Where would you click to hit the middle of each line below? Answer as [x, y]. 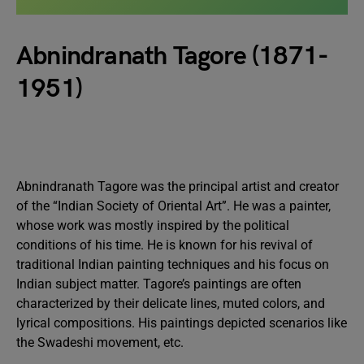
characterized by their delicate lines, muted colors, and [171, 303]
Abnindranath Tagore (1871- [173, 56]
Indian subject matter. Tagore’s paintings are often [159, 284]
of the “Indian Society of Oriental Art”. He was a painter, [173, 206]
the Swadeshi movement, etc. [100, 342]
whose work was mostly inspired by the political [153, 225]
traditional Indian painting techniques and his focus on [173, 264]
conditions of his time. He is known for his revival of [165, 245]
